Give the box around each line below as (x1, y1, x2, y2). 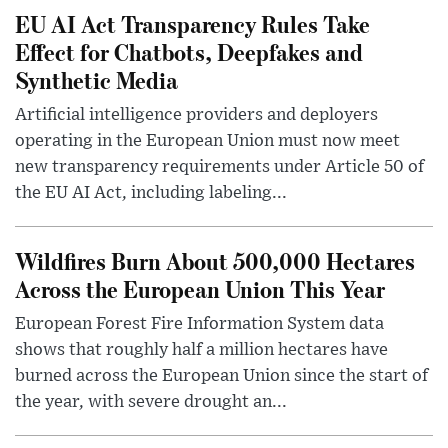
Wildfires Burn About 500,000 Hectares (15, 245, 415, 277)
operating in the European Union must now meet (15, 132, 400, 151)
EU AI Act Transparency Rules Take (15, 8, 370, 40)
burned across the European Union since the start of (15, 367, 428, 386)
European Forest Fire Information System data (15, 315, 384, 334)
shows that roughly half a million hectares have (15, 341, 388, 360)
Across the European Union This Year (15, 273, 385, 305)
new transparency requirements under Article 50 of (15, 158, 424, 177)
